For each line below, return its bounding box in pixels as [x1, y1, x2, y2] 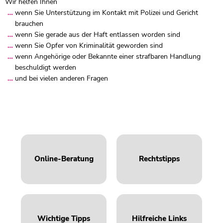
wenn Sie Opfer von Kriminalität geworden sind [15, 41, 163, 51]
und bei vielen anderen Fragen [15, 74, 108, 84]
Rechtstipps [138, 154, 180, 164]
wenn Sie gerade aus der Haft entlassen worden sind [15, 30, 180, 40]
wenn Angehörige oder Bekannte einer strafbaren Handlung [15, 52, 201, 62]
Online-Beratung [34, 154, 94, 164]
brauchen [15, 19, 43, 29]
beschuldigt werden [15, 63, 76, 73]
